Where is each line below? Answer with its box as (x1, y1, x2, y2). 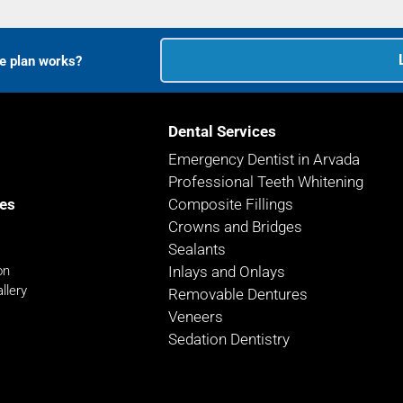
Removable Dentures (168, 285, 308, 303)
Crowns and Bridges (168, 218, 302, 236)
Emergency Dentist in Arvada (168, 150, 360, 168)
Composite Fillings (168, 195, 293, 213)
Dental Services (168, 122, 276, 140)
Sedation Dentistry (168, 330, 290, 348)
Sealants (168, 240, 226, 258)
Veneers (168, 308, 223, 326)
